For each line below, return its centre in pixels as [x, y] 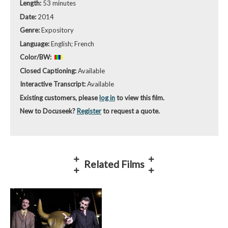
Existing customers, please [60, 97]
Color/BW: [36, 57]
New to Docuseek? [48, 111]
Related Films [114, 164]
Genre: [31, 30]
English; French [73, 44]
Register [89, 111]
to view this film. [140, 97]
